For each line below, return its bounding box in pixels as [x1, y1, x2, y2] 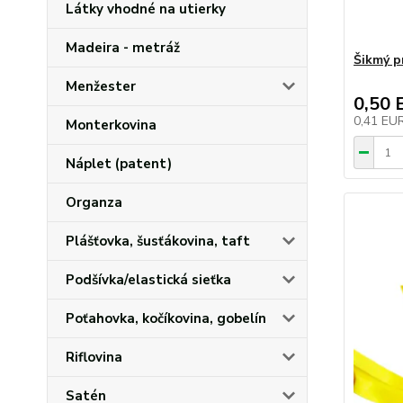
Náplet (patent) [66, 155, 172, 173]
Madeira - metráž [66, 39, 180, 57]
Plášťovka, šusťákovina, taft [66, 232, 250, 250]
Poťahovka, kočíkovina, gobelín [66, 309, 266, 327]
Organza [66, 193, 122, 211]
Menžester [66, 77, 136, 95]
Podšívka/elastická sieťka [66, 271, 231, 289]
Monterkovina [66, 116, 157, 134]
